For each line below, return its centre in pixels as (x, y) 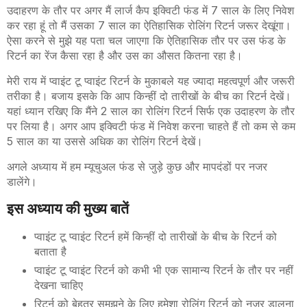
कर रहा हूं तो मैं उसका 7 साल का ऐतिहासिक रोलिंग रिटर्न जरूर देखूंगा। (149, 26)
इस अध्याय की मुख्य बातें (68, 209)
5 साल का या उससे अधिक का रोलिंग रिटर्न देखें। (107, 142)
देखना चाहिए (60, 285)
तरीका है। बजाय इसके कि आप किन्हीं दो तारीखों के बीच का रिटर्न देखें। (149, 96)
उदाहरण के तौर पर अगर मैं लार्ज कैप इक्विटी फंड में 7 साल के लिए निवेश (150, 11)
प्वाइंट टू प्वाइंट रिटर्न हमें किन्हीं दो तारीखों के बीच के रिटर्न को (156, 237)
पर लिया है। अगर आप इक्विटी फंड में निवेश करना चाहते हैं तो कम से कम (151, 126)
